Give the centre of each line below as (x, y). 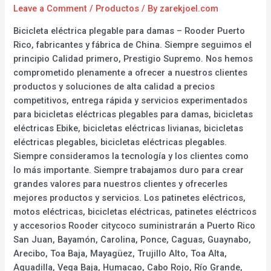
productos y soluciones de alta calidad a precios (114, 86)
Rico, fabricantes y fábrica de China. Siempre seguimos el (133, 44)
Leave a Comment (51, 9)
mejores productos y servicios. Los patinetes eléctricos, (130, 198)
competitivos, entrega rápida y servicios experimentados (131, 100)
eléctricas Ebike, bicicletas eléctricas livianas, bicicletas (129, 128)
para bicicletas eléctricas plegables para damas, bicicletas (133, 114)
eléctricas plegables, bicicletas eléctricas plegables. (120, 142)
